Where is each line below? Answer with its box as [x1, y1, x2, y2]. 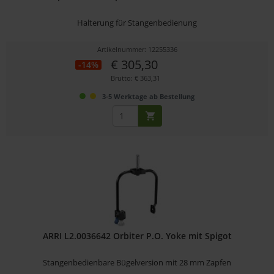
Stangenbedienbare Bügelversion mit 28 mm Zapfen [43, 256, 232, 268]
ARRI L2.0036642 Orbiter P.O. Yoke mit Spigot [42, 229, 232, 242]
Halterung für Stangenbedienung [77, 17, 198, 28]
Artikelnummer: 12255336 [97, 44, 177, 54]
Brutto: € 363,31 [111, 73, 161, 83]
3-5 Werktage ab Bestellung [102, 91, 195, 101]
